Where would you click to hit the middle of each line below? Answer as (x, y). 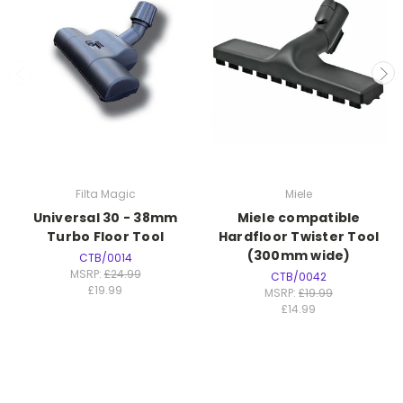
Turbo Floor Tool (105, 236)
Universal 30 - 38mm (105, 217)
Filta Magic (105, 193)
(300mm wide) (299, 255)
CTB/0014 (105, 257)
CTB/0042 (299, 276)
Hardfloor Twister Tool (299, 236)
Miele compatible (299, 217)
